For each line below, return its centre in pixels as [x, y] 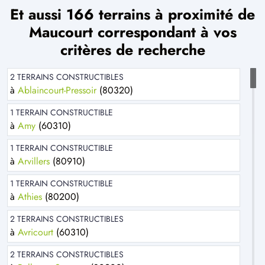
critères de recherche [132, 50]
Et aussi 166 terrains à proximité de [132, 14]
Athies [30, 197]
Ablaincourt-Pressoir [57, 91]
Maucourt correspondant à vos [132, 32]
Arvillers [34, 161]
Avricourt [35, 232]
